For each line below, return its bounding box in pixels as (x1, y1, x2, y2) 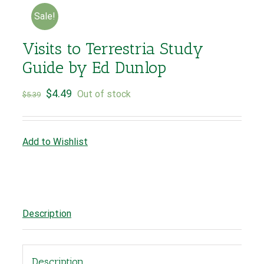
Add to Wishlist (22, 136, 88, 147)
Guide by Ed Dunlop (22, 58, 166, 77)
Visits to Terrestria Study (22, 39, 203, 58)
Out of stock (77, 88, 131, 100)
